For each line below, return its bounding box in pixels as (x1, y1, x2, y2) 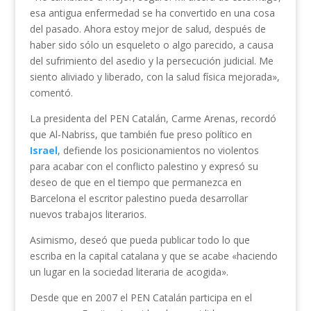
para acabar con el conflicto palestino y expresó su (29, 160, 258, 174)
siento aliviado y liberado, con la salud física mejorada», (29, 70, 280, 84)
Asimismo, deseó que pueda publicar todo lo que (29, 233, 250, 247)
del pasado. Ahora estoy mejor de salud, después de (29, 22, 266, 36)
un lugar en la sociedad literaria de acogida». (29, 265, 228, 279)
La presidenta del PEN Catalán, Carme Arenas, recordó (29, 112, 276, 126)
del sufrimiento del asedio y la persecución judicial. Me (29, 54, 274, 68)
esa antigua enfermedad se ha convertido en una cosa (29, 6, 275, 20)
